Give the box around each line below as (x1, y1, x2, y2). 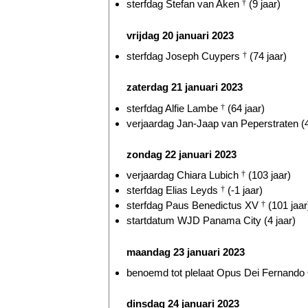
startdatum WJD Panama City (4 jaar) (126, 214, 296, 227)
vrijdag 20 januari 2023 (126, 29, 234, 41)
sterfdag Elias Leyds (126, 184, 221, 197)
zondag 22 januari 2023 (126, 148, 236, 160)
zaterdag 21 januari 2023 (126, 81, 243, 93)
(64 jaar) (225, 102, 265, 114)
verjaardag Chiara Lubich (126, 169, 241, 181)
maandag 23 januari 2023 (126, 245, 245, 258)
